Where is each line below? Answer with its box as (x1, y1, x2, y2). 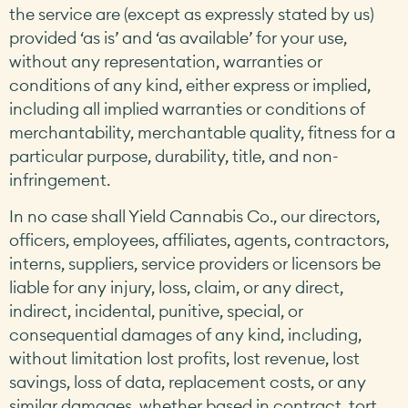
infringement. (9, 168, 110, 190)
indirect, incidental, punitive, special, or (9, 301, 303, 322)
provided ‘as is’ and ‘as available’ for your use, (9, 26, 347, 48)
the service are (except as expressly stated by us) (9, 3, 374, 25)
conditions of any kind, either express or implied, (9, 74, 371, 96)
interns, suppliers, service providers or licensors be (9, 253, 381, 275)
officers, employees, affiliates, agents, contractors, (9, 229, 389, 251)
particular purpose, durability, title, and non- (9, 145, 339, 167)
